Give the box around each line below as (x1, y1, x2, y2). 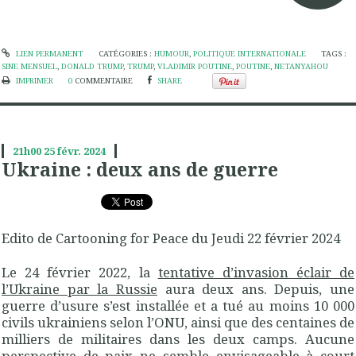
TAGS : (321, 48, 347, 60)
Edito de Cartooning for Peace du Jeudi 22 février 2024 (2, 228, 340, 247)
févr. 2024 (56, 144, 106, 159)
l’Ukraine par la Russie (2, 279, 157, 298)
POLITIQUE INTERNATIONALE (192, 48, 306, 60)
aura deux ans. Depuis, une (157, 279, 354, 298)
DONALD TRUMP (61, 61, 123, 72)
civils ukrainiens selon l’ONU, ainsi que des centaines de (2, 312, 354, 331)
